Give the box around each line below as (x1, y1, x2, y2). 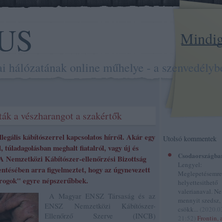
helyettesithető (178, 178, 218, 187)
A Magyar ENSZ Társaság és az (45, 191, 156, 201)
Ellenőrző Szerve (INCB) (45, 211, 156, 221)
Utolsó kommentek (163, 134, 217, 143)
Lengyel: (178, 160, 202, 169)
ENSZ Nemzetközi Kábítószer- (45, 201, 156, 211)
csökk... (178, 205, 200, 214)
